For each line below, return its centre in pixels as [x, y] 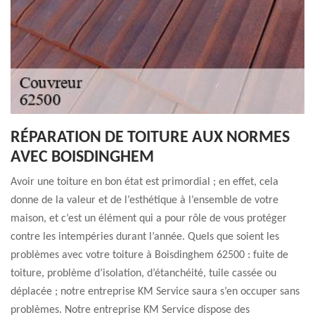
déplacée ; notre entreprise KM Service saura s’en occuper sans [155, 292]
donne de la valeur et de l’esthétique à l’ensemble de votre [144, 200]
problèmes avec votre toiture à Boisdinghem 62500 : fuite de [149, 255]
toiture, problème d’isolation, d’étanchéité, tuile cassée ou [143, 274]
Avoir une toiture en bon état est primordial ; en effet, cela [144, 182]
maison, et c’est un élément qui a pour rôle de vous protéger [149, 219]
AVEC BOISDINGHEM [82, 157]
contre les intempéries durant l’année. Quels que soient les [145, 237]
